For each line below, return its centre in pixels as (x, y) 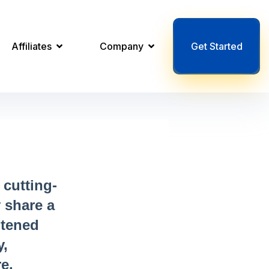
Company (123, 46)
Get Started (216, 46)
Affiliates (33, 46)
